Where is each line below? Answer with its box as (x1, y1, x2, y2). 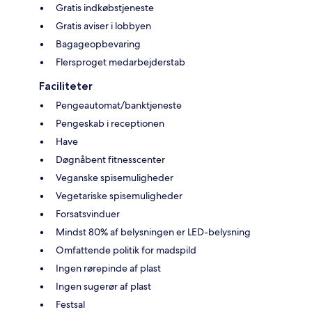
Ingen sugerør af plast (56, 280, 151, 293)
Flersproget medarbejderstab (56, 56, 185, 69)
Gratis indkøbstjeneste (56, 1, 154, 15)
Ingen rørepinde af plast (56, 262, 161, 275)
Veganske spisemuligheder (56, 171, 173, 185)
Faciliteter (39, 79, 93, 93)
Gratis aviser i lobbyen (56, 19, 151, 33)
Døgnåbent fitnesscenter (56, 153, 165, 166)
